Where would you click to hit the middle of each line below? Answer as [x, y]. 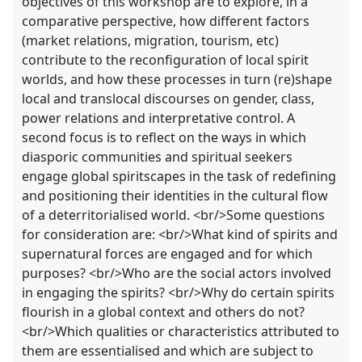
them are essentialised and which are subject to [168, 351]
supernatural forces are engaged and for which [168, 254]
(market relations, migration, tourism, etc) [151, 41]
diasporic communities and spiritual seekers [158, 157]
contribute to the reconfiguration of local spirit [166, 60]
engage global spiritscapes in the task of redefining [179, 177]
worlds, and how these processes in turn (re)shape [177, 80]
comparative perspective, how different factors [166, 21]
